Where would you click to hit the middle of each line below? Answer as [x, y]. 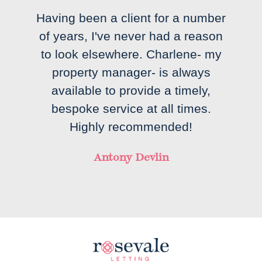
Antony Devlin [131, 158]
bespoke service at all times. [131, 109]
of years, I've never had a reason [131, 36]
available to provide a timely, [131, 91]
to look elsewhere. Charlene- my [131, 54]
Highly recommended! [131, 127]
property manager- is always [131, 73]
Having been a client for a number [131, 18]
